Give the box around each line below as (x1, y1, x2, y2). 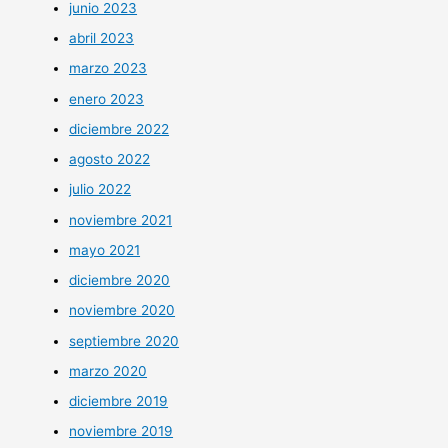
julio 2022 (69, 181, 132, 198)
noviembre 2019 (69, 423, 174, 440)
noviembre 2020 (69, 302, 176, 319)
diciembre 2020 (69, 272, 171, 289)
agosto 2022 (69, 151, 151, 168)
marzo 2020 (69, 362, 148, 379)
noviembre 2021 (69, 211, 173, 228)
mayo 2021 (69, 241, 141, 258)
